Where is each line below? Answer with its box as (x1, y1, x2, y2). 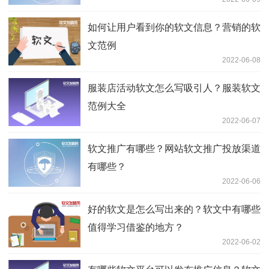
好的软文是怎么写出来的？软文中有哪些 (88, 204, 261, 215)
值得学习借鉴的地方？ (88, 222, 184, 233)
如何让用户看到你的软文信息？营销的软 (88, 22, 261, 33)
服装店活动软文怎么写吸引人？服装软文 (88, 83, 261, 94)
